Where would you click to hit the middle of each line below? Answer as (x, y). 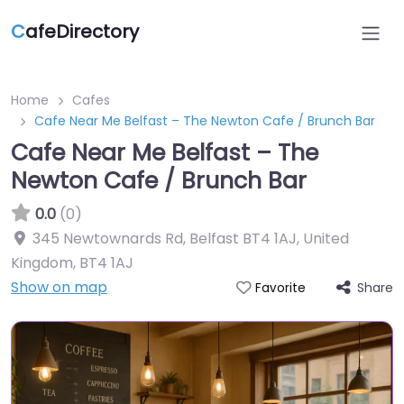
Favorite (280, 288)
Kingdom (42, 263)
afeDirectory (82, 32)
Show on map (59, 287)
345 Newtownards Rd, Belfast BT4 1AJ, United (191, 239)
